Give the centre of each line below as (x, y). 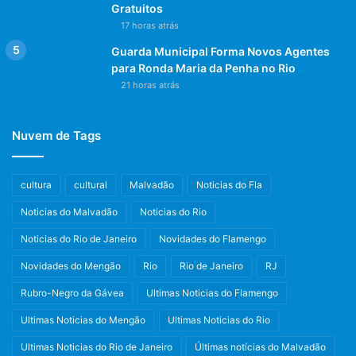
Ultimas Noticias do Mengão (83, 319)
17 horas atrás (150, 25)
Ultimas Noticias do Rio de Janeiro (97, 346)
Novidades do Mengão (71, 265)
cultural (91, 184)
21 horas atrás (150, 85)
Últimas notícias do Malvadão (260, 346)
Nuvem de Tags (56, 135)
